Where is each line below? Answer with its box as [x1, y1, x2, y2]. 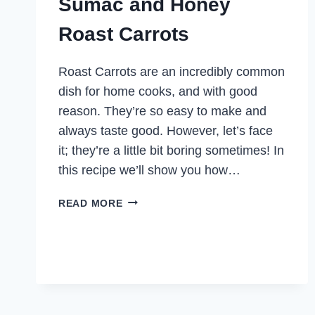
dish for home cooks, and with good [58, 84, 257, 98]
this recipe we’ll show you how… [58, 162, 240, 177]
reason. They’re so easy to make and [58, 103, 266, 118]
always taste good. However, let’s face [58, 123, 273, 138]
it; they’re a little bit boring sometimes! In [58, 143, 284, 157]
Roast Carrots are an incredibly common [58, 64, 285, 79]
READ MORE [58, 197, 123, 209]
